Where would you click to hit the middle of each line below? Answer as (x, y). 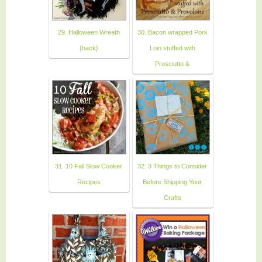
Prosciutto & (172, 63)
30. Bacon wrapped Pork (172, 32)
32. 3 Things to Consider (172, 166)
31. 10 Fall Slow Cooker (89, 166)
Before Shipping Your (172, 182)
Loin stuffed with (172, 48)
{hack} (89, 48)
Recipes (89, 182)
